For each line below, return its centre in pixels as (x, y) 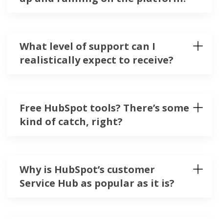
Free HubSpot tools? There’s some (104, 108)
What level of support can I (88, 46)
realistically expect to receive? (97, 60)
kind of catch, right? (71, 122)
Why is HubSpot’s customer (87, 170)
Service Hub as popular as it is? (97, 183)
